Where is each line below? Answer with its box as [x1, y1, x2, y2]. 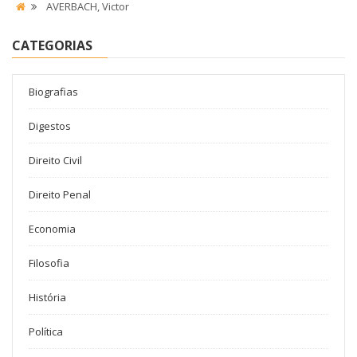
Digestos [29, 119, 71, 133]
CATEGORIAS [12, 37, 92, 54]
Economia [29, 222, 76, 236]
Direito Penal [29, 187, 91, 202]
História [29, 290, 66, 304]
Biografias [29, 84, 78, 99]
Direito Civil [29, 153, 82, 167]
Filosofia [29, 256, 69, 270]
